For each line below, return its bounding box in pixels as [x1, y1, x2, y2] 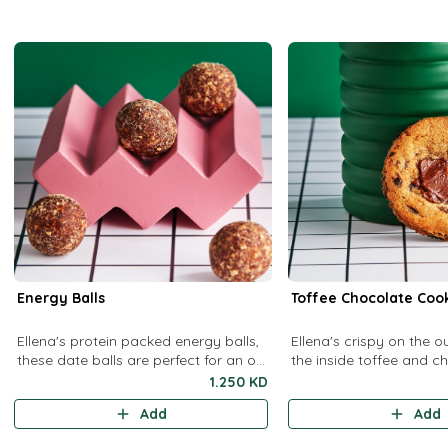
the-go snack [17, 370, 105, 388]
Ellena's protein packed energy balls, [17, 332, 260, 350]
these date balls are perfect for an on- [17, 351, 270, 369]
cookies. [291, 370, 346, 388]
